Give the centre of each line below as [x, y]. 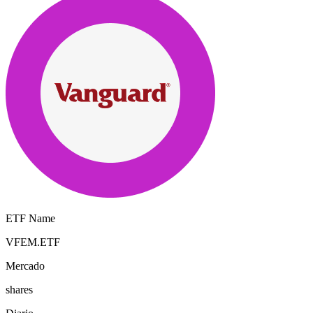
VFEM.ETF [33, 242]
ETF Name [30, 219]
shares [19, 290]
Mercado [25, 266]
